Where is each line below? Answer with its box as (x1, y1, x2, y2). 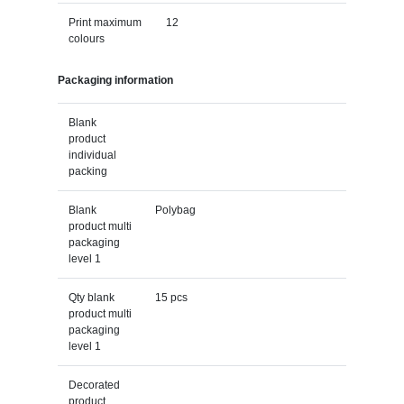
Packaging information (57, 73, 173, 87)
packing (68, 164, 107, 178)
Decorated (68, 378, 120, 391)
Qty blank (68, 290, 115, 304)
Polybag (154, 203, 196, 216)
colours (68, 32, 105, 45)
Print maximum (68, 15, 142, 29)
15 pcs (154, 290, 188, 304)
